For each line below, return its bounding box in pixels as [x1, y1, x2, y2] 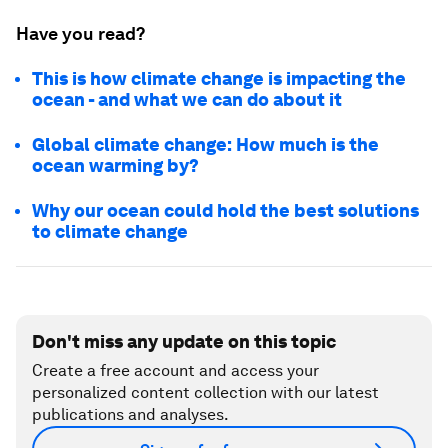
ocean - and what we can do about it [32, 89, 342, 110]
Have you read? [16, 23, 145, 44]
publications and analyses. [32, 405, 229, 424]
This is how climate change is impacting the [32, 68, 406, 89]
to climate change [32, 221, 188, 242]
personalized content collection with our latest [32, 383, 379, 402]
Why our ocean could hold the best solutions [32, 200, 419, 221]
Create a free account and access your [32, 361, 319, 380]
